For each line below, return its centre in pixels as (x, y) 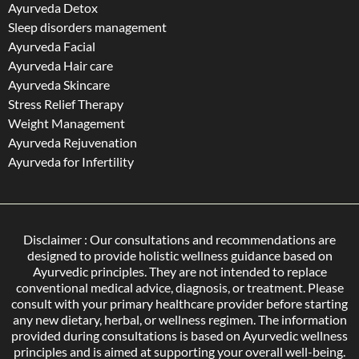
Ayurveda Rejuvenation (73, 143)
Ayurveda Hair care (61, 66)
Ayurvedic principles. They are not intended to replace (179, 272)
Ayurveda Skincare (59, 85)
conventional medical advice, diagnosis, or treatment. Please (179, 288)
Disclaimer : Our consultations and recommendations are (179, 240)
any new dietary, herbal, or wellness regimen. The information (179, 320)
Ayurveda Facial (52, 46)
